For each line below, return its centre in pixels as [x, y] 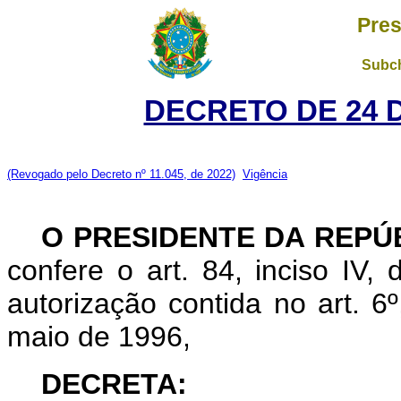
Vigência [265, 174]
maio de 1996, [99, 337]
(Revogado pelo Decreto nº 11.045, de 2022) [121, 174]
